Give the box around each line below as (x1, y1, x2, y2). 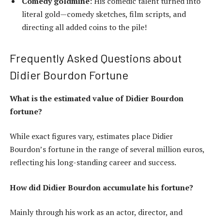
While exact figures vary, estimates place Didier (10, 131, 173, 142)
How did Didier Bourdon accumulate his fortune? (10, 182, 193, 193)
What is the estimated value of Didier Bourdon (10, 93, 184, 104)
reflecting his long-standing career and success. (10, 157, 176, 168)
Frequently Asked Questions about (10, 50, 182, 65)
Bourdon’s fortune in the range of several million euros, (10, 144, 204, 155)
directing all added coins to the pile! (22, 21, 147, 32)
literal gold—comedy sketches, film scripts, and (22, 8, 186, 19)
